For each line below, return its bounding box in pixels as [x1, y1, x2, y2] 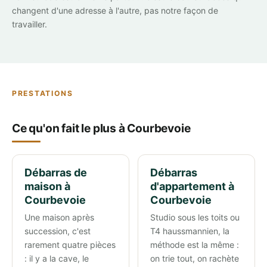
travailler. [12, 19, 47, 30]
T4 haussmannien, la [150, 226, 229, 237]
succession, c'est [24, 226, 91, 237]
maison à [24, 180, 70, 193]
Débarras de [24, 166, 87, 179]
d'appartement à [150, 180, 234, 193]
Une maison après [24, 212, 94, 223]
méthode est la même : [150, 240, 239, 250]
